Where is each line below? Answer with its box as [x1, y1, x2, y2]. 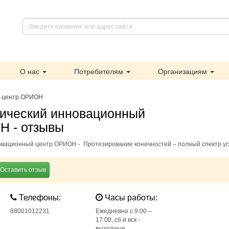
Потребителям [74, 67, 125, 76]
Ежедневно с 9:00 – [95, 208, 152, 215]
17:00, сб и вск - [95, 216, 140, 223]
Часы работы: [102, 193, 157, 202]
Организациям [158, 67, 209, 76]
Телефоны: [17, 193, 61, 202]
